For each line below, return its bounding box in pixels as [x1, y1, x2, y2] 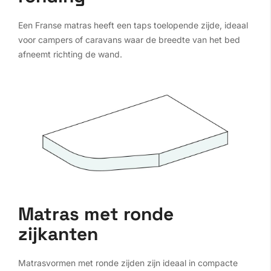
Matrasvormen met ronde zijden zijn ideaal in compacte [18, 258, 238, 269]
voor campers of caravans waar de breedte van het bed [18, 34, 240, 45]
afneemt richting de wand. [18, 48, 122, 59]
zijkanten [18, 222, 98, 246]
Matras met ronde [18, 202, 174, 226]
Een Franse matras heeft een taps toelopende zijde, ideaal [18, 19, 248, 30]
